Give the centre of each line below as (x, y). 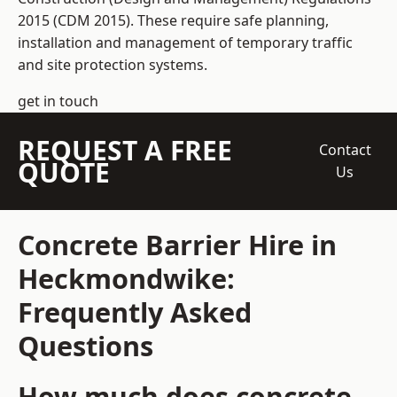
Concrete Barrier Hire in (177, 245)
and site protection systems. (113, 65)
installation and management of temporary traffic (185, 43)
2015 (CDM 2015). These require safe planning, (173, 21)
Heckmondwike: (126, 279)
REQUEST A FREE (125, 151)
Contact (345, 150)
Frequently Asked (135, 312)
